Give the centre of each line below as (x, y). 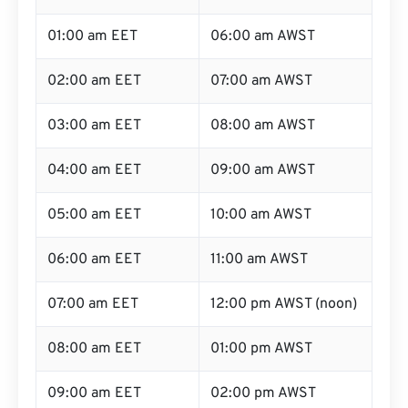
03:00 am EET (94, 126)
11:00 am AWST (259, 260)
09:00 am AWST (263, 170)
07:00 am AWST (261, 81)
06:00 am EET (94, 260)
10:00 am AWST (261, 215)
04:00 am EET (94, 170)
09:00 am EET (94, 393)
